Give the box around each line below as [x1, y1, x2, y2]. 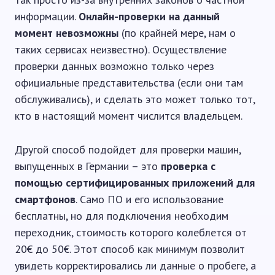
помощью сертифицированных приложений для [15, 175, 255, 190]
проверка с [161, 158, 215, 173]
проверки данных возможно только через [15, 58, 214, 73]
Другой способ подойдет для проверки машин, [15, 142, 241, 157]
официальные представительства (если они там [15, 75, 243, 90]
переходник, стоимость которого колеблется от [15, 225, 247, 239]
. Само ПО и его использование [76, 192, 223, 206]
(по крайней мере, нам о [118, 25, 236, 40]
